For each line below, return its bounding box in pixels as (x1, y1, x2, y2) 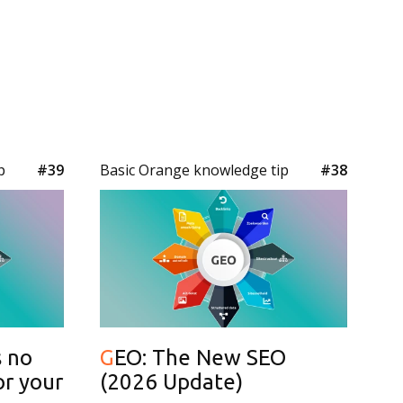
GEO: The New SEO (100, 345, 114, 370)
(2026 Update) (100, 369, 243, 394)
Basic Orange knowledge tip (100, 160, 289, 180)
